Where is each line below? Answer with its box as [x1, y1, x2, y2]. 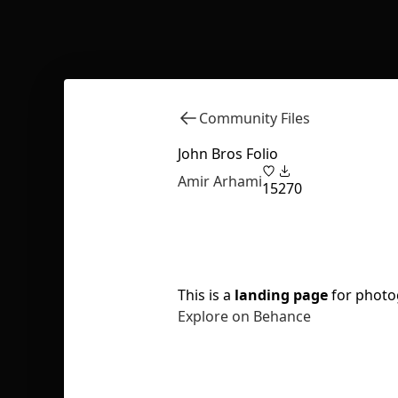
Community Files [199, 107, 310, 128]
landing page [235, 284, 328, 305]
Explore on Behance [178, 306, 311, 326]
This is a [178, 284, 235, 305]
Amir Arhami [178, 171, 262, 191]
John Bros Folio [178, 143, 278, 163]
